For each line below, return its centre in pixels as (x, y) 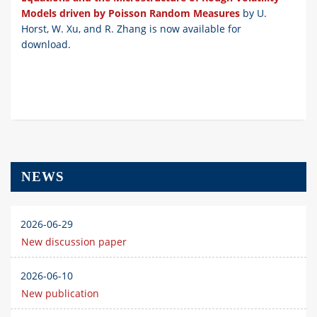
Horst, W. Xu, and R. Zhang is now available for (131, 29)
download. (47, 45)
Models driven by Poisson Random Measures (131, 13)
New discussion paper (74, 242)
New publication (60, 294)
